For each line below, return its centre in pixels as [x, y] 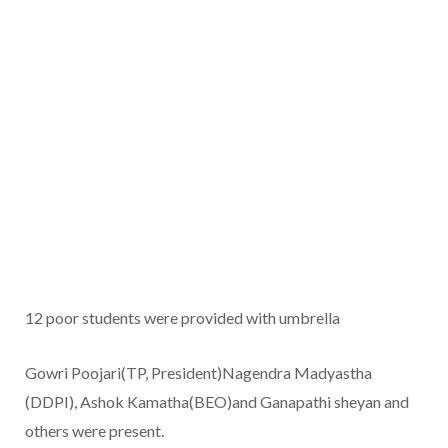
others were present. [94, 431]
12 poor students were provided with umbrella [182, 318]
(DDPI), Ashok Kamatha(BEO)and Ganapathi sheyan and [217, 402]
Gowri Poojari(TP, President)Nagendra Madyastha [198, 373]
